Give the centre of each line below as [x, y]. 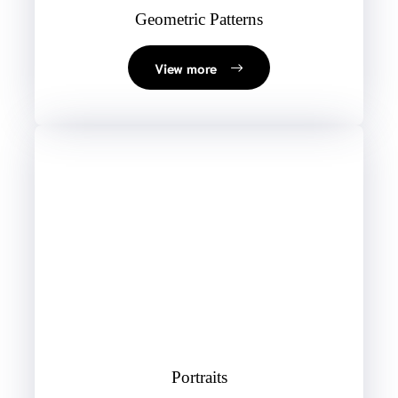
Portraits [199, 378]
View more [186, 68]
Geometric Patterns [199, 20]
